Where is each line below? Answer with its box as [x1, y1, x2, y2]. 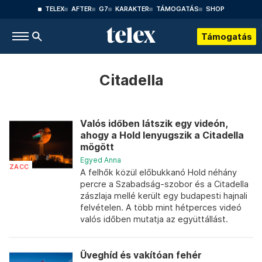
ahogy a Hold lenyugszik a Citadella [80, 130, 244, 141]
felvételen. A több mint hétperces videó [80, 202, 242, 212]
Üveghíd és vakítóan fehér [80, 250, 202, 261]
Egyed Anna [80, 156, 121, 164]
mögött [80, 142, 114, 153]
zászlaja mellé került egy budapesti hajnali [80, 191, 247, 201]
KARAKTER [115, 5, 149, 13]
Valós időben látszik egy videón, [80, 118, 227, 129]
